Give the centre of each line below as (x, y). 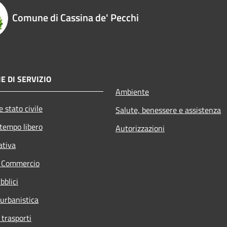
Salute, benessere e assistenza (168, 110)
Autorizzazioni (140, 128)
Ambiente (132, 91)
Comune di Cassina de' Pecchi (75, 17)
